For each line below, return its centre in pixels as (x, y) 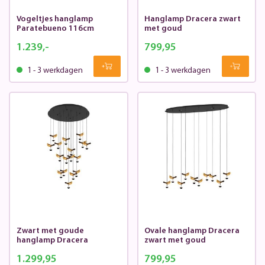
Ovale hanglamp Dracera (192, 231)
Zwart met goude (50, 231)
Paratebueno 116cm (55, 29)
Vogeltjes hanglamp (54, 20)
